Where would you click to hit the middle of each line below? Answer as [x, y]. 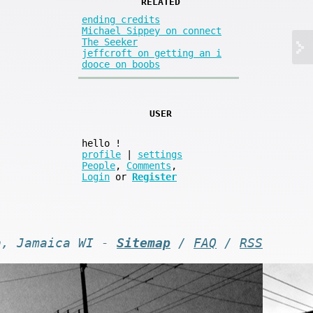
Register [154, 177]
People [99, 166]
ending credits [121, 20]
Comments [149, 166]
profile [101, 155]
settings [160, 155]
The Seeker [110, 42]
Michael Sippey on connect [152, 31]
